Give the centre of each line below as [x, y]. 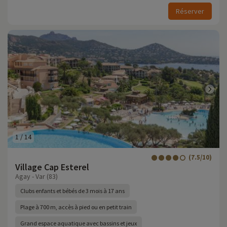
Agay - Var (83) [36, 176]
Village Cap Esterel [52, 167]
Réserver [190, 11]
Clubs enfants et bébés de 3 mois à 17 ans [72, 191]
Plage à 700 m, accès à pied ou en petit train [76, 207]
